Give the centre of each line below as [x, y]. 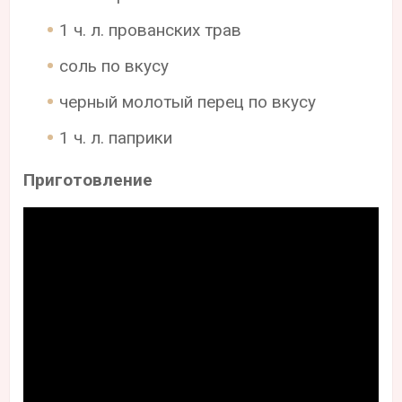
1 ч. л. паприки [116, 137]
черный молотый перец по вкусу [188, 101]
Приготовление [88, 179]
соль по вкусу [114, 66]
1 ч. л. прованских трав [151, 30]
